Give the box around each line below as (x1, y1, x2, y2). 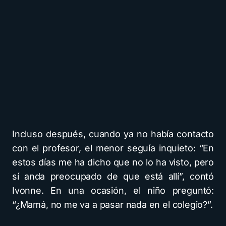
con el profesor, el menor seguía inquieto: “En (12, 143, 214, 153)
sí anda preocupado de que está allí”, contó (12, 171, 214, 182)
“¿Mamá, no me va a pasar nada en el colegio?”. (12, 199, 213, 210)
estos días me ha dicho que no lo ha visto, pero (12, 157, 214, 167)
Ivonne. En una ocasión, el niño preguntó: (12, 185, 214, 196)
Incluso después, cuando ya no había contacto (12, 129, 214, 139)
